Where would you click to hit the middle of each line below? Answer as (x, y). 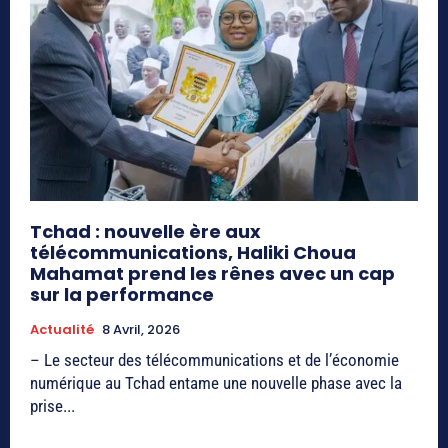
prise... (52, 405)
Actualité (62, 329)
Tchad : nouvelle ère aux (145, 231)
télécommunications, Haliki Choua (193, 252)
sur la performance (122, 294)
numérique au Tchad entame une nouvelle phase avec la (216, 382)
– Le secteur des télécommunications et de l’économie (214, 359)
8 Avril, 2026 (141, 329)
